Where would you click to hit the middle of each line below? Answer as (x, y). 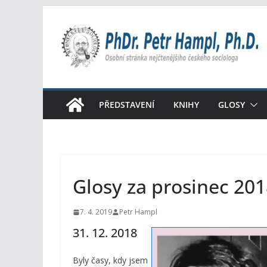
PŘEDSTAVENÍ (127, 105)
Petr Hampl (138, 212)
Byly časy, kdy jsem (110, 260)
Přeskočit (63, 14)
